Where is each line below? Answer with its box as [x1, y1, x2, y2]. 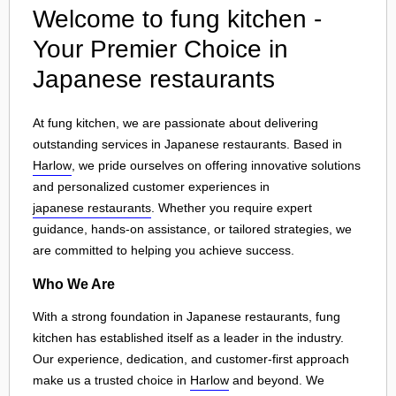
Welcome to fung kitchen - [33, 5, 322, 33]
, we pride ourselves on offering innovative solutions [72, 158, 361, 172]
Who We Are [33, 275, 115, 292]
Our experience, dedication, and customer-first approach [33, 352, 349, 367]
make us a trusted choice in [33, 373, 190, 388]
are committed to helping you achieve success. [33, 243, 294, 257]
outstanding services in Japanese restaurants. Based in [33, 137, 342, 151]
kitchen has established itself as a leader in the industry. [33, 331, 344, 346]
